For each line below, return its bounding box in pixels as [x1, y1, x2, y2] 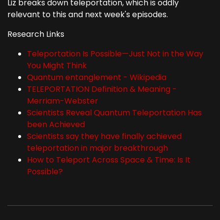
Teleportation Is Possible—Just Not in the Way [27, 48, 203, 60]
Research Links [7, 28, 64, 40]
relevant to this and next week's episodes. [7, 9, 168, 21]
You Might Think [27, 60, 87, 72]
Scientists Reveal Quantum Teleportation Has [27, 107, 202, 119]
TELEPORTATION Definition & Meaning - [27, 83, 177, 95]
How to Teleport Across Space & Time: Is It [27, 154, 191, 166]
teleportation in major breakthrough [27, 142, 168, 154]
